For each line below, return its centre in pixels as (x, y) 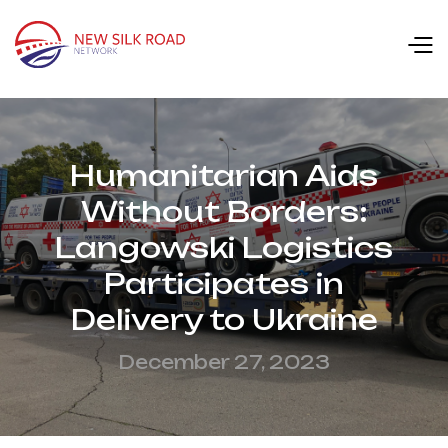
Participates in (224, 283)
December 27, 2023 (224, 361)
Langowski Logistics (224, 247)
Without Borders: (224, 211)
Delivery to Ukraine (224, 319)
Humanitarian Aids (224, 175)
